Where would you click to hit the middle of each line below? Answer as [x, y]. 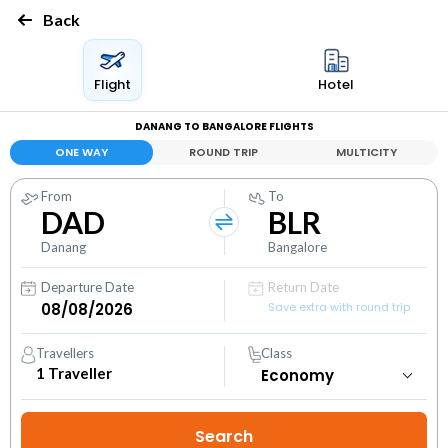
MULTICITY [367, 152]
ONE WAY [81, 152]
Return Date [304, 287]
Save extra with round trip [339, 307]
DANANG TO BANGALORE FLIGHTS [224, 126]
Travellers [65, 353]
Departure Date [87, 287]
